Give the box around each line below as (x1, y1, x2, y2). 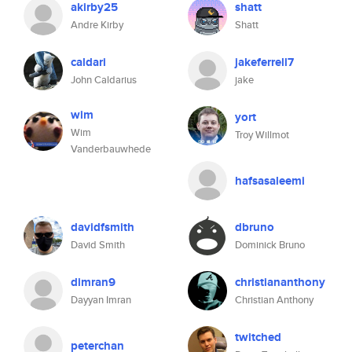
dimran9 (71, 273, 115, 291)
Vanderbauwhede (71, 141, 151, 156)
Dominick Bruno (235, 237, 305, 252)
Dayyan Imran (71, 292, 131, 307)
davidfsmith (71, 218, 134, 236)
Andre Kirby (71, 17, 123, 32)
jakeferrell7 (235, 53, 294, 71)
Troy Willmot (235, 127, 289, 142)
